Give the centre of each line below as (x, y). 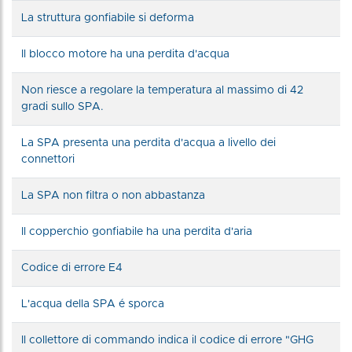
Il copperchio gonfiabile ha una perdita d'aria (137, 231)
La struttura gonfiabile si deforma (108, 18)
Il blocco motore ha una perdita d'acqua (125, 54)
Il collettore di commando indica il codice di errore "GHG (167, 340)
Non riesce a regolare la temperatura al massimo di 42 (162, 90)
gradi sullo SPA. (62, 106)
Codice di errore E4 (72, 268)
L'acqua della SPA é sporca (93, 304)
